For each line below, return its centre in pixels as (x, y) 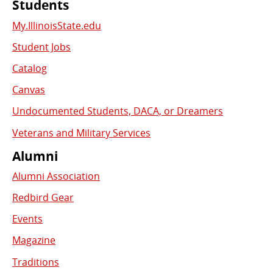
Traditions (36, 262)
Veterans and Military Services (81, 133)
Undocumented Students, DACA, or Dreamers (118, 111)
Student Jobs (41, 47)
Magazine (34, 240)
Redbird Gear (43, 198)
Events (27, 219)
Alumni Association (56, 176)
